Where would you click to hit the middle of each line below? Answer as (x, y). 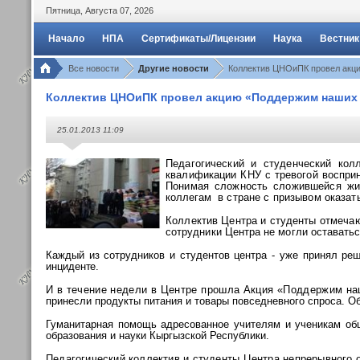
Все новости (94, 68)
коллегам (190, 197)
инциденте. (73, 266)
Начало (66, 39)
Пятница (63, 10)
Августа (101, 10)
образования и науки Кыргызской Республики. (157, 335)
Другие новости (174, 68)
